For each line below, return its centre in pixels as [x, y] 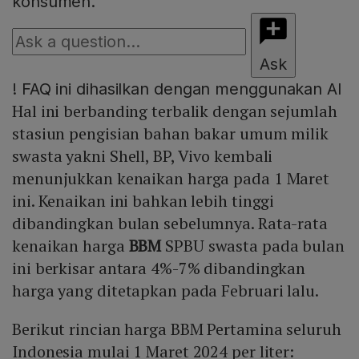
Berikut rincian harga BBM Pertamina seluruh [177, 329]
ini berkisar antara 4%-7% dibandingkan [159, 268]
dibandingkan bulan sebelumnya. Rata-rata [170, 224]
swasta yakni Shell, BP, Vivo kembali [143, 156]
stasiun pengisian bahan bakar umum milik [170, 134]
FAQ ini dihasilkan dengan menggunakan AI [179, 89]
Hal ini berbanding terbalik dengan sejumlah [175, 111]
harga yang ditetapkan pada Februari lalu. [165, 291]
